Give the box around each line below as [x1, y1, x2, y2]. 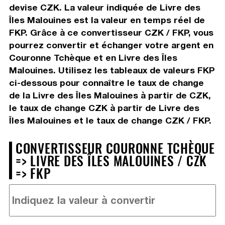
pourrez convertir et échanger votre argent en [9, 39, 213, 50]
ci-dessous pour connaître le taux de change [9, 77, 204, 88]
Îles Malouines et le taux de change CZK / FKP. [9, 115, 211, 126]
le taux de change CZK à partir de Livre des [9, 102, 199, 113]
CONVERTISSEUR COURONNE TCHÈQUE [15, 138, 215, 157]
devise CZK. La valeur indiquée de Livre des [9, 2, 200, 13]
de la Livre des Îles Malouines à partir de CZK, [9, 89, 211, 100]
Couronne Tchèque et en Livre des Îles [9, 52, 177, 63]
